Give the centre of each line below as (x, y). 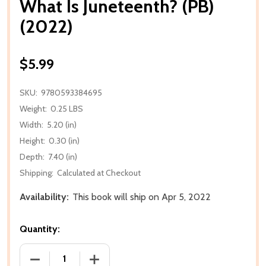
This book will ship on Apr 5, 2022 (142, 197)
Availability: (44, 197)
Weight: (33, 108)
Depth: (32, 156)
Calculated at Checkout (99, 172)
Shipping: (37, 172)
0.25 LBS (67, 108)
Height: (32, 140)
